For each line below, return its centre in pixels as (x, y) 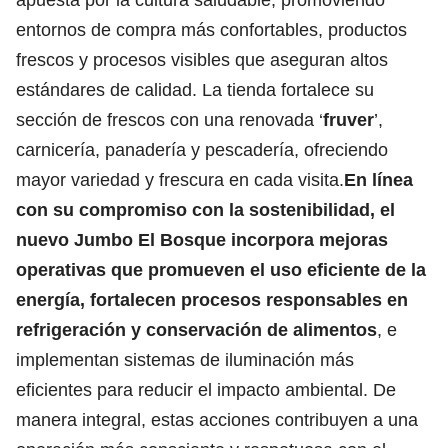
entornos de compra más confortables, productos (211, 29)
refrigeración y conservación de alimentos (196, 329)
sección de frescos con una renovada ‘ (169, 119)
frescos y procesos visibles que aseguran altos (202, 59)
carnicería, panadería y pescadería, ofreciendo (202, 149)
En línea (378, 179)
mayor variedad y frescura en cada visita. (180, 179)
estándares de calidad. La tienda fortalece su (195, 89)
